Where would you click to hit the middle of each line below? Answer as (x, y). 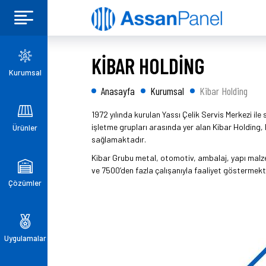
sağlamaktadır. (119, 139)
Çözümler (25, 183)
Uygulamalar (25, 238)
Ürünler (25, 127)
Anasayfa (118, 91)
